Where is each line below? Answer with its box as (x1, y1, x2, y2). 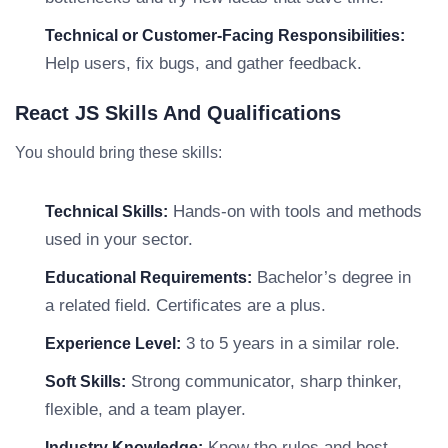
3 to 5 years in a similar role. (181, 334, 400, 353)
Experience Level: (45, 335, 181, 352)
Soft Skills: (45, 373, 126, 390)
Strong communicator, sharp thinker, (126, 372, 402, 391)
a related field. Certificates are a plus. (45, 296, 326, 315)
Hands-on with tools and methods (168, 202, 422, 221)
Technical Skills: (45, 203, 168, 220)
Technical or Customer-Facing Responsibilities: (45, 27, 405, 44)
